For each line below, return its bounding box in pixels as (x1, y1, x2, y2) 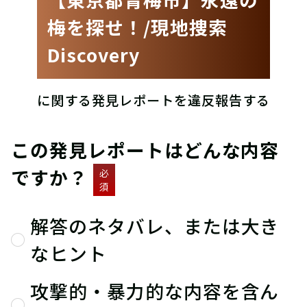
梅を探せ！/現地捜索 (47, 14, 228, 40)
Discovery (47, 41, 140, 68)
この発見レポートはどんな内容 (11, 136, 280, 163)
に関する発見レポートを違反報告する (37, 90, 270, 110)
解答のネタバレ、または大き (30, 212, 280, 239)
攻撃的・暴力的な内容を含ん (30, 278, 280, 304)
